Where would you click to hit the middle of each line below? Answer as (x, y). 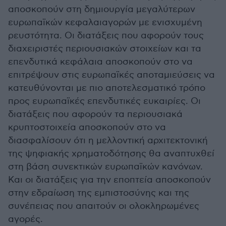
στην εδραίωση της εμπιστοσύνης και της (99, 193)
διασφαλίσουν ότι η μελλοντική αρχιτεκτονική (108, 140)
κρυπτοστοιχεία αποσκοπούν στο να (87, 127)
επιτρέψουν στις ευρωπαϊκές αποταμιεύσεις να (111, 75)
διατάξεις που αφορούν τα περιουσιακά (95, 114)
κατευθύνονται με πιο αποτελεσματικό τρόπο (107, 88)
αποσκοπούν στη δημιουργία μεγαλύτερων (102, 9)
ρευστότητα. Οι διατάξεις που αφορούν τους (106, 36)
